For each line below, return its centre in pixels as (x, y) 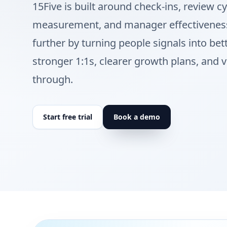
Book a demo (137, 117)
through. (53, 79)
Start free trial (68, 117)
